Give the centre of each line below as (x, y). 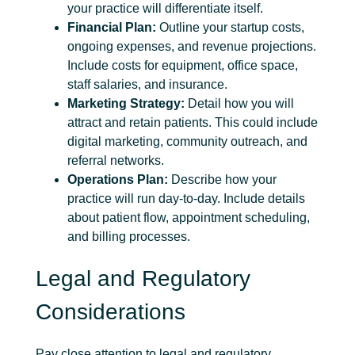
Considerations (111, 311)
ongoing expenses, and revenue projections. (192, 46)
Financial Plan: (112, 27)
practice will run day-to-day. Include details (186, 198)
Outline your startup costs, (230, 27)
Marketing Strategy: (126, 103)
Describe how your (222, 179)
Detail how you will (239, 103)
